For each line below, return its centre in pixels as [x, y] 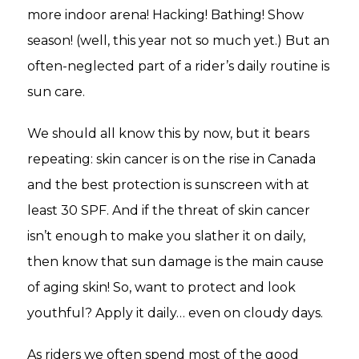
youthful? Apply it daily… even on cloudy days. [175, 313]
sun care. [56, 92]
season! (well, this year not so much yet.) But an [178, 41]
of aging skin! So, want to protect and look [161, 288]
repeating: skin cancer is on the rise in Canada [171, 159]
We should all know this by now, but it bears [168, 134]
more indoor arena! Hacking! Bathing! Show [165, 15]
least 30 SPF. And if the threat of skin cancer [169, 211]
